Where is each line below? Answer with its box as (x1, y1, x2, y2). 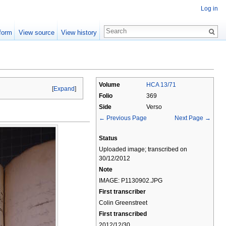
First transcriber (99, 188, 146, 195)
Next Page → (175, 115, 211, 122)
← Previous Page (99, 115, 147, 122)
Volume (99, 81, 120, 88)
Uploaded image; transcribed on (99, 146, 187, 153)
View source (18, 29, 54, 36)
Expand (53, 85, 75, 92)
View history (61, 29, 97, 36)
